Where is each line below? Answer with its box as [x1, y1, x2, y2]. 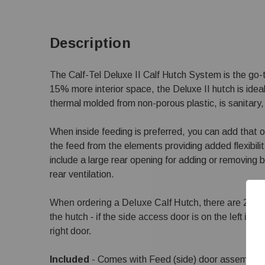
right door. [50, 226, 91, 236]
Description [50, 35, 131, 51]
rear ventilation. [50, 169, 114, 179]
